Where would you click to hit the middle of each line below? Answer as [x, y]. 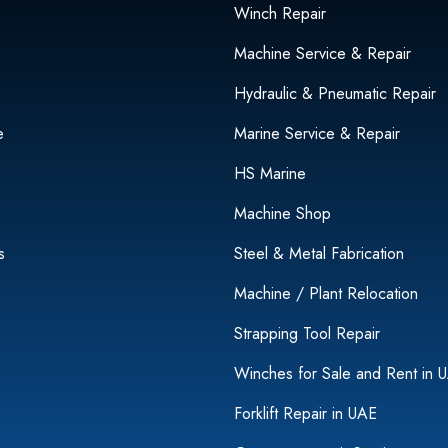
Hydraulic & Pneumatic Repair [334, 93]
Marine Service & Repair [316, 133]
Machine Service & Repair [322, 53]
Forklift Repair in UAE [305, 413]
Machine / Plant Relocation [325, 293]
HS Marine [269, 173]
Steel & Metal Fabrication [318, 253]
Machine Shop [282, 213]
